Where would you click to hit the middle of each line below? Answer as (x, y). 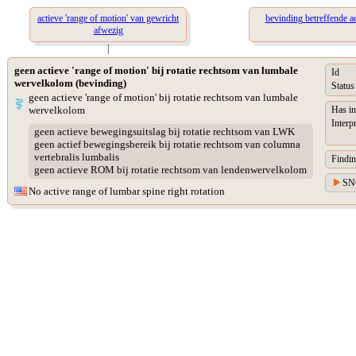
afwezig (108, 30)
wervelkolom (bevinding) (70, 83)
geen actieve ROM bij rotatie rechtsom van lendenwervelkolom (170, 170)
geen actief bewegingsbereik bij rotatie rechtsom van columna (167, 145)
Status (343, 86)
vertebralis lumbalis (76, 157)
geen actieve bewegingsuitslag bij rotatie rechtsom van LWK (164, 132)
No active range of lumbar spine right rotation (127, 191)
